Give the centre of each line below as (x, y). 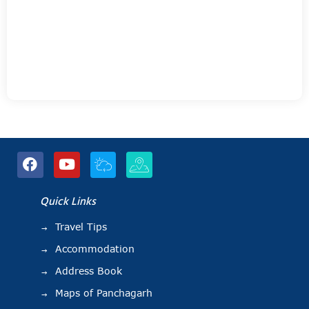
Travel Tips (81, 227)
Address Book (89, 271)
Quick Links (68, 201)
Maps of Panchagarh (104, 293)
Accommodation (95, 249)
